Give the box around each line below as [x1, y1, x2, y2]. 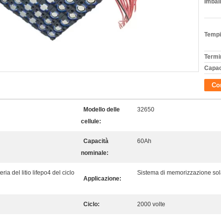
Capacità [83, 138, 109, 145]
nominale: [81, 149, 109, 156]
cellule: [81, 118, 101, 125]
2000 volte [137, 201, 165, 208]
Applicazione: [83, 175, 121, 182]
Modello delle [83, 106, 120, 113]
